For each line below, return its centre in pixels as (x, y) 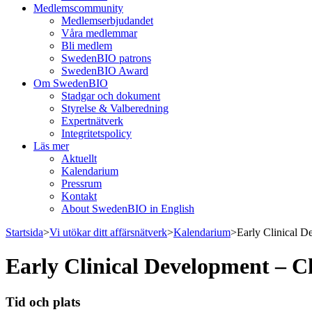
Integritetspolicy (96, 133)
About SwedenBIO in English (128, 209)
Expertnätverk (92, 121)
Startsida (24, 232)
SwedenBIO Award (105, 71)
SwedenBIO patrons (106, 58)
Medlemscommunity (78, 8)
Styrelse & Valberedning (115, 108)
